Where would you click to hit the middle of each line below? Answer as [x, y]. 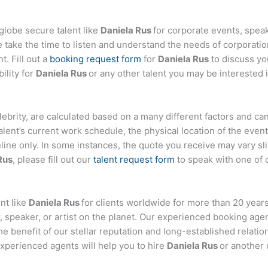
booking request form [95, 59]
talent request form [134, 160]
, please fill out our [53, 160]
